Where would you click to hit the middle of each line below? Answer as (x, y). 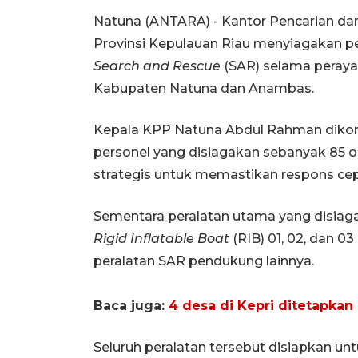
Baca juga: (131, 305)
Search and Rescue (157, 66)
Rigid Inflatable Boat (161, 238)
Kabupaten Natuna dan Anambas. (204, 88)
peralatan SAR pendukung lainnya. (204, 261)
